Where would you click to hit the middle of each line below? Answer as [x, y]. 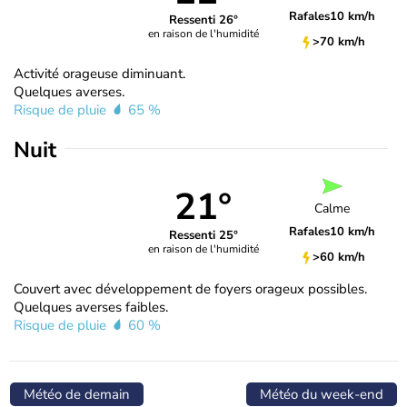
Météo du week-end [322, 394]
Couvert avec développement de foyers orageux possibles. [190, 288]
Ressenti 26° [203, 20]
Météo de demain [77, 394]
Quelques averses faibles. [91, 307]
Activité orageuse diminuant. [99, 73]
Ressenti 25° [203, 236]
